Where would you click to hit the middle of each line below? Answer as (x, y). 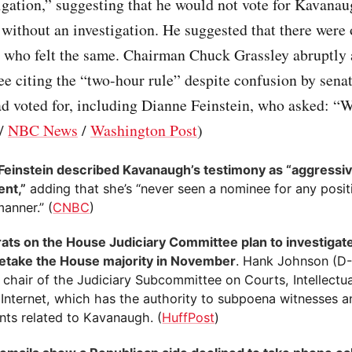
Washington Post (144, 130)
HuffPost (189, 318)
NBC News (43, 130)
